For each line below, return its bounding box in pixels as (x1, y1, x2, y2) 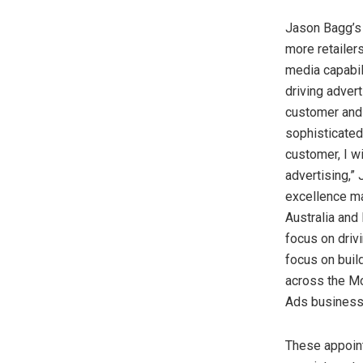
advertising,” (285, 167, 358, 183)
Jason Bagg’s (285, 19, 361, 36)
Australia (285, 209, 335, 225)
